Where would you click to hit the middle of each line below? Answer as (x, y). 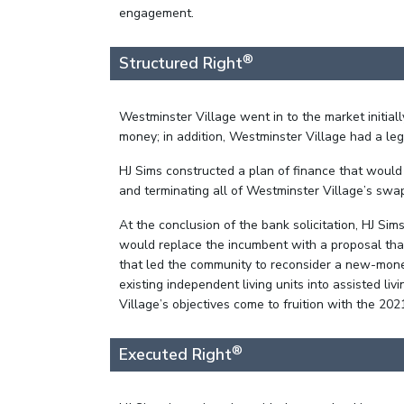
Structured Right (181, 64)
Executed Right (175, 355)
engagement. (156, 14)
